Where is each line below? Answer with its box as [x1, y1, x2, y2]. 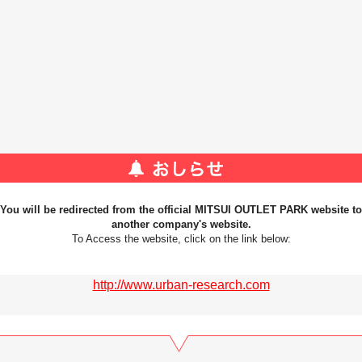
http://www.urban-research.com [92, 278, 270, 292]
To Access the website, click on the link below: [71, 233, 291, 245]
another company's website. [111, 218, 251, 230]
